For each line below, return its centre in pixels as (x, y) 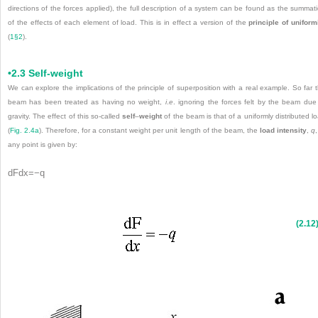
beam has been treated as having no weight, (87, 102)
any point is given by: (43, 144)
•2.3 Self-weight (45, 73)
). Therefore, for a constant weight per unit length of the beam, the (149, 130)
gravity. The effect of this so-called (65, 116)
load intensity (283, 130)
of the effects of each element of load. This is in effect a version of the (128, 23)
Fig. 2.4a (25, 130)
